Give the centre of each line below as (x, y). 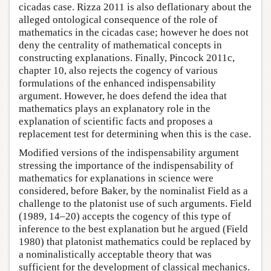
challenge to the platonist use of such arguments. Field (135, 203)
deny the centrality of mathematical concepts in (120, 45)
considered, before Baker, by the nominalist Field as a (133, 191)
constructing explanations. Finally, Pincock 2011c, (127, 57)
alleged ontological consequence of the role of (118, 19)
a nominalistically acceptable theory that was (115, 254)
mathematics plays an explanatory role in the (115, 108)
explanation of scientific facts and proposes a (116, 121)
